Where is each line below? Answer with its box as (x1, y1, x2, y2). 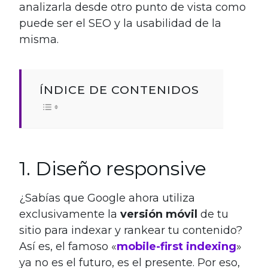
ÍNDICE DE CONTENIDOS (39, 82, 199, 97)
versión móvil (120, 207, 197, 221)
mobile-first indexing (117, 239, 236, 253)
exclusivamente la (19, 207, 120, 221)
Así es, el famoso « (19, 239, 117, 253)
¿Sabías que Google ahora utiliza (19, 191, 195, 205)
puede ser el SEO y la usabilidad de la (19, 16, 221, 30)
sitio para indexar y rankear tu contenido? (19, 223, 242, 237)
